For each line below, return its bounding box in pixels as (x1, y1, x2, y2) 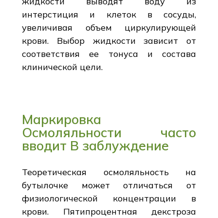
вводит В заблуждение (21, 137, 169, 154)
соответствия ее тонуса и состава (21, 48, 197, 59)
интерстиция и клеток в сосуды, (21, 8, 197, 20)
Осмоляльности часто (21, 124, 197, 141)
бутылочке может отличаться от (21, 179, 197, 191)
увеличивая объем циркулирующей (21, 21, 197, 33)
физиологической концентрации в (21, 192, 197, 204)
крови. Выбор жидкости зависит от (21, 35, 197, 46)
